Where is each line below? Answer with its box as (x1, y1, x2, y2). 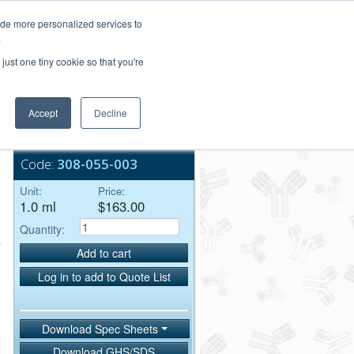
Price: (98, 183, 125, 198)
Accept (28, 106, 58, 119)
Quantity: (20, 220, 65, 237)
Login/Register (119, 4, 183, 17)
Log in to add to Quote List (37, 268, 171, 284)
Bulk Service (57, 119, 111, 132)
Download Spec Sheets (42, 320, 161, 337)
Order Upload (133, 38, 185, 51)
